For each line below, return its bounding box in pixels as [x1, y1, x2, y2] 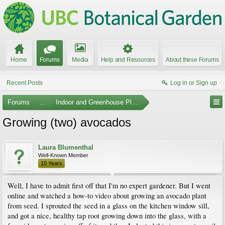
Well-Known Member [38, 152, 88, 158]
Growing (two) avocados [3, 116, 131, 129]
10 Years [41, 160, 62, 166]
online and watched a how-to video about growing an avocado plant [8, 191, 206, 200]
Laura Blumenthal [38, 144, 93, 151]
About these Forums [166, 56, 219, 63]
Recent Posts [7, 79, 43, 86]
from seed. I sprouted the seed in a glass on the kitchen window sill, [8, 201, 209, 210]
